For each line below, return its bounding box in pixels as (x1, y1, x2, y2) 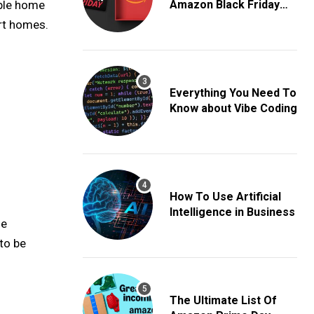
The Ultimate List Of (170, 294, 277, 307)
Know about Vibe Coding (170, 102, 297, 115)
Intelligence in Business (170, 205, 295, 219)
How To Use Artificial (170, 190, 281, 203)
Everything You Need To (170, 86, 296, 100)
